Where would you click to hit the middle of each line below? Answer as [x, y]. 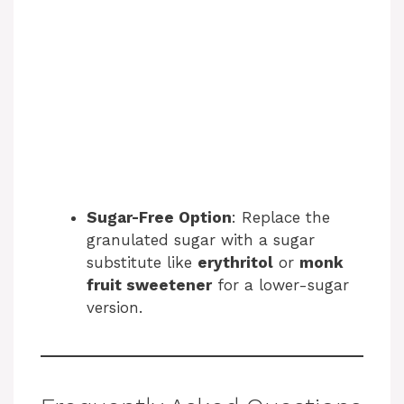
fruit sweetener [149, 285]
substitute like [142, 262]
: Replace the [281, 217]
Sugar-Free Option [159, 217]
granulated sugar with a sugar [201, 239]
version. [115, 307]
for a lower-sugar [280, 285]
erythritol [235, 262]
